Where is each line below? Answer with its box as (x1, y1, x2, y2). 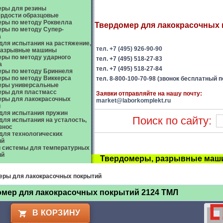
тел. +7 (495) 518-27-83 (96, 55, 162, 62)
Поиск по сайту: (132, 114, 212, 127)
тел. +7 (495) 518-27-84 (96, 65, 162, 72)
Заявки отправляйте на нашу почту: (96, 90, 202, 97)
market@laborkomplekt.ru (96, 97, 171, 104)
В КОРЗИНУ (32, 209, 81, 217)
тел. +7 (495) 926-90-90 (96, 45, 162, 52)
